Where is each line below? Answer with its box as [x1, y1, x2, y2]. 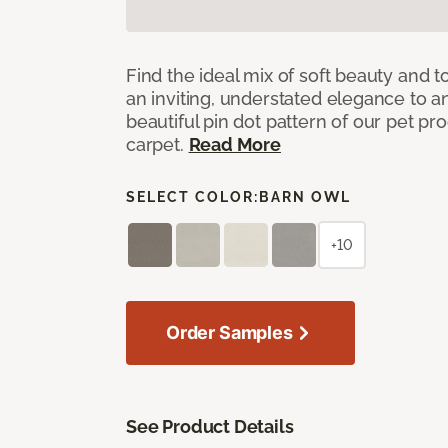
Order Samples [166, 321, 293, 343]
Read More [188, 133, 281, 155]
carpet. [126, 133, 189, 155]
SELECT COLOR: [126, 188, 259, 205]
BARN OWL [259, 188, 351, 205]
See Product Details [126, 415, 294, 437]
